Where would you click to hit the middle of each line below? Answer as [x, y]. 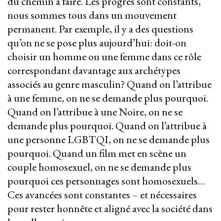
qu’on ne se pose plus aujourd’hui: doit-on [97, 43]
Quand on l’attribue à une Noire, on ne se [95, 112]
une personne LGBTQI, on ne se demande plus [109, 140]
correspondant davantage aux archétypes [94, 71]
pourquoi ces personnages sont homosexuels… [106, 181]
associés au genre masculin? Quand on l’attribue [110, 84]
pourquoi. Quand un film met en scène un [97, 153]
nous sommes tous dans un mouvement [92, 15]
